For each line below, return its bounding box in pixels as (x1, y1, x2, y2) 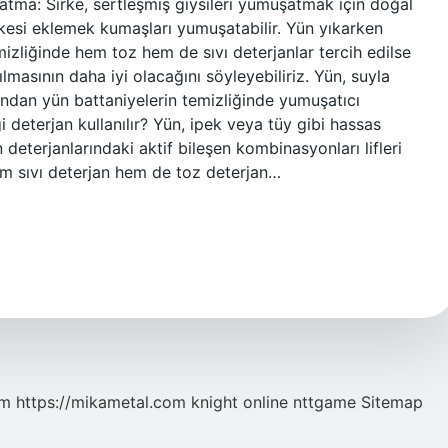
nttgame (293, 392, 356, 412)
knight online (191, 392, 288, 412)
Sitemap (361, 392, 423, 412)
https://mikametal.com (16, 392, 186, 412)
